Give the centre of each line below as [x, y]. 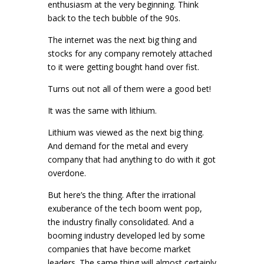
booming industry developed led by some [126, 235]
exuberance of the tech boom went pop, [125, 208]
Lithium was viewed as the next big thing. [126, 132]
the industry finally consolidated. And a [121, 222]
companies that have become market [119, 249]
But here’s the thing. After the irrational [121, 195]
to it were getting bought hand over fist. [123, 67]
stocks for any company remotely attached [130, 53]
